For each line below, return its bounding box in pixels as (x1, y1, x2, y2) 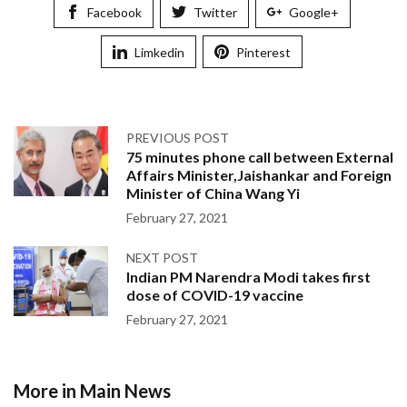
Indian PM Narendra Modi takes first (126, 268, 371, 285)
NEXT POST (126, 250, 198, 265)
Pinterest (236, 45, 291, 60)
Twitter (193, 5, 237, 20)
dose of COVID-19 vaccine (126, 286, 303, 303)
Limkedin (134, 45, 184, 60)
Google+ (288, 5, 339, 20)
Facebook (86, 5, 142, 20)
